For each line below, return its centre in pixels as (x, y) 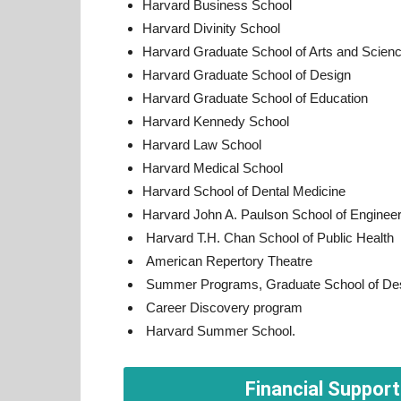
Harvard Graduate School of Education (255, 98)
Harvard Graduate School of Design (247, 75)
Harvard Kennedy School (216, 121)
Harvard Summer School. (219, 331)
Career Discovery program (222, 307)
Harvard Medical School (213, 168)
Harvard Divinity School (211, 28)
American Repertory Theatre (227, 261)
